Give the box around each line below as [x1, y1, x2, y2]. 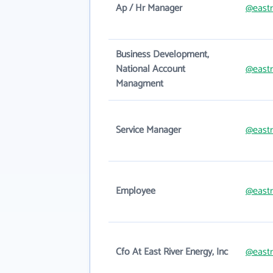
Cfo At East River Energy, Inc [116, 244, 228, 260]
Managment [116, 76, 163, 92]
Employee [116, 183, 155, 199]
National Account [116, 61, 185, 77]
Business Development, [116, 46, 209, 63]
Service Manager [116, 122, 181, 138]
